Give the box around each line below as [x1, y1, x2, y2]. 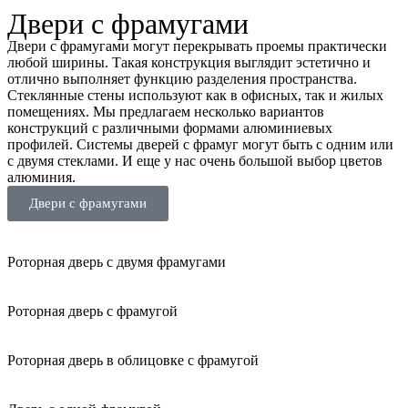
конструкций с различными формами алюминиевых [7, 120, 332, 137]
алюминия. [7, 169, 76, 186]
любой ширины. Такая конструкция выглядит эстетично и [7, 55, 371, 71]
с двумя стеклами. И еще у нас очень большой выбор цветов [7, 153, 382, 169]
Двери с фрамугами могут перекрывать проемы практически [7, 38, 387, 55]
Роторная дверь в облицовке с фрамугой [7, 352, 259, 369]
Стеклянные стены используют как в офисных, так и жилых [7, 87, 383, 104]
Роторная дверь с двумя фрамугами [7, 254, 226, 270]
